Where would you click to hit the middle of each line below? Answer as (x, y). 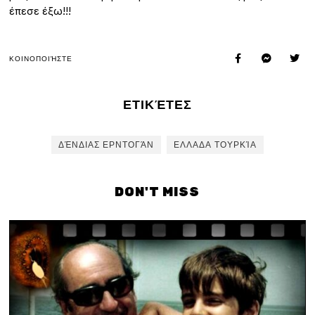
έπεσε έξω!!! (40, 11)
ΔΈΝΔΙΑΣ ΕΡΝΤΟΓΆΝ (106, 145)
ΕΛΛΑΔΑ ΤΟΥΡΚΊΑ (215, 145)
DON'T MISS (157, 192)
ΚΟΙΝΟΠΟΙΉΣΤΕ (41, 58)
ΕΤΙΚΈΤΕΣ (157, 105)
